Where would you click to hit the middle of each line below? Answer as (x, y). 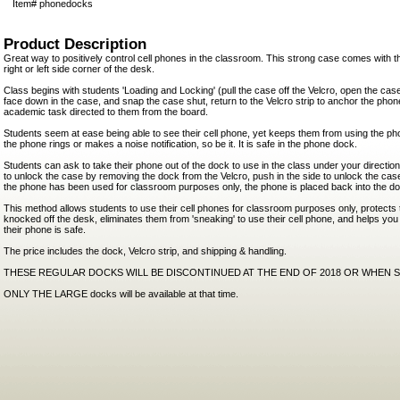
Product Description (75, 43)
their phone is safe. (45, 229)
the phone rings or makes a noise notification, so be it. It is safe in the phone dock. (180, 143)
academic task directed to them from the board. (106, 111)
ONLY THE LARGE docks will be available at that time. (121, 293)
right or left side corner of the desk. (79, 68)
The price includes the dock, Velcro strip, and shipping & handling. (145, 250)
